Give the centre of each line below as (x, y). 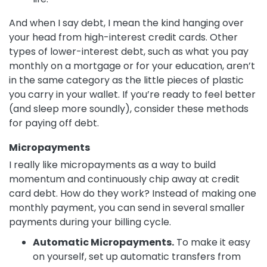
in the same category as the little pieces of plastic (126, 80)
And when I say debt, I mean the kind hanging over (126, 23)
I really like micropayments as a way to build (112, 165)
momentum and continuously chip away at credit (124, 179)
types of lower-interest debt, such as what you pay (129, 52)
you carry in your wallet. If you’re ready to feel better (132, 95)
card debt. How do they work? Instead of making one (133, 194)
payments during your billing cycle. (90, 222)
